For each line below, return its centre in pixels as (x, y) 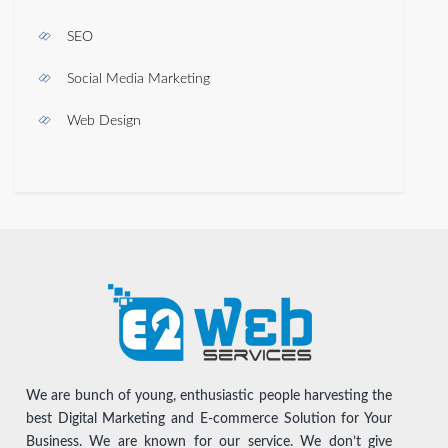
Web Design (104, 121)
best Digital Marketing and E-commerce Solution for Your (209, 419)
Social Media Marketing (138, 79)
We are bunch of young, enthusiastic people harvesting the (209, 396)
